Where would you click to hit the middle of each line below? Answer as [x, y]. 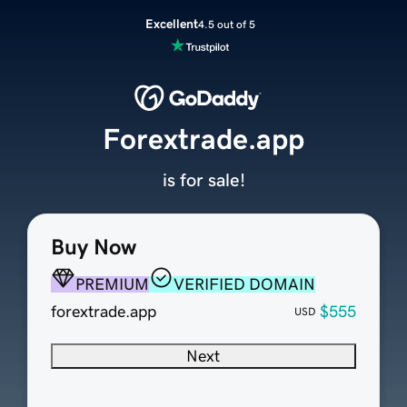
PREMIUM [112, 285]
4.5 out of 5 [226, 24]
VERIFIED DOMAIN [244, 285]
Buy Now [93, 248]
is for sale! [203, 180]
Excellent [171, 24]
